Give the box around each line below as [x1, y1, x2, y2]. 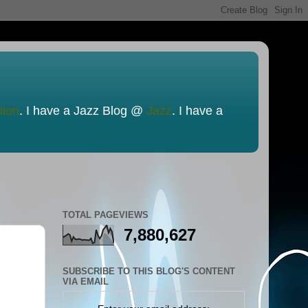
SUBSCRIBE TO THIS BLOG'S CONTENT [63, 265, 235, 276]
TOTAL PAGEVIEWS [63, 210, 148, 220]
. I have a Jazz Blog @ [19, 104, 146, 118]
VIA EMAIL [63, 276, 109, 287]
